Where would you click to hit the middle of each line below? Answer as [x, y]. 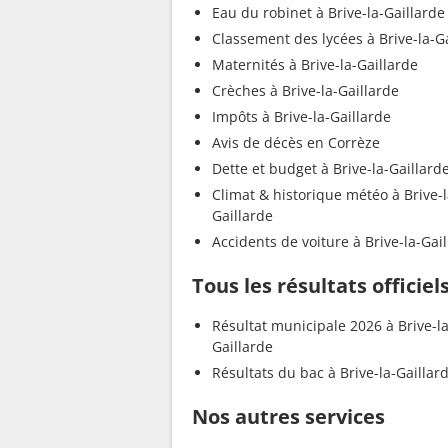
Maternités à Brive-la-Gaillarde [315, 65]
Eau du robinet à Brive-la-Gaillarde [328, 13]
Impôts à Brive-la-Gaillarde [301, 117]
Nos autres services [288, 417]
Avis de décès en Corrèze [296, 143]
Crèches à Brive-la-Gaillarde [305, 91]
